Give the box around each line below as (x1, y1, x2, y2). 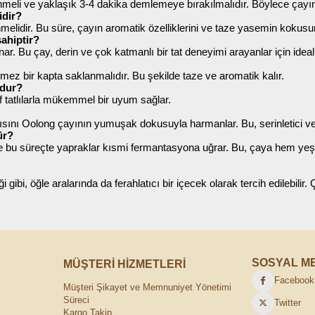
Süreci (63, 294, 89, 305)
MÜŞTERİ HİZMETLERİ (63, 257, 186, 270)
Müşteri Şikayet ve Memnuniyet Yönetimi (63, 281, 231, 292)
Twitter (274, 297, 302, 309)
